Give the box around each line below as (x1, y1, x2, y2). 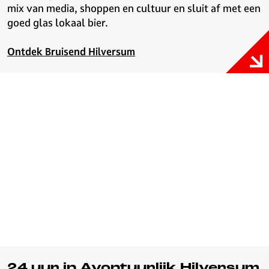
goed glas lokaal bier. (7, 16, 108, 29)
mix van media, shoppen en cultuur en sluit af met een (7, 1, 261, 15)
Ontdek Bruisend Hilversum (7, 45, 135, 58)
